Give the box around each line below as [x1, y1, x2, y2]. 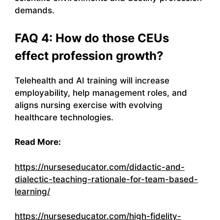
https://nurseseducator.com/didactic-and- [15, 162, 185, 172]
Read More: [15, 137, 61, 147]
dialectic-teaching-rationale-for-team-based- [15, 174, 198, 184]
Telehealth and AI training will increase [15, 75, 169, 85]
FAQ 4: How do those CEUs [15, 30, 169, 45]
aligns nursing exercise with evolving [15, 100, 163, 110]
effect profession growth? [15, 48, 164, 63]
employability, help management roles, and [15, 87, 187, 98]
